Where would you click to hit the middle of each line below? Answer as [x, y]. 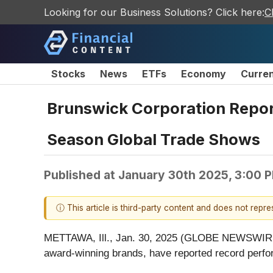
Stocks [68, 74]
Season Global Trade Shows [154, 139]
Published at [81, 175]
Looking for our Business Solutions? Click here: [154, 12]
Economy [204, 74]
